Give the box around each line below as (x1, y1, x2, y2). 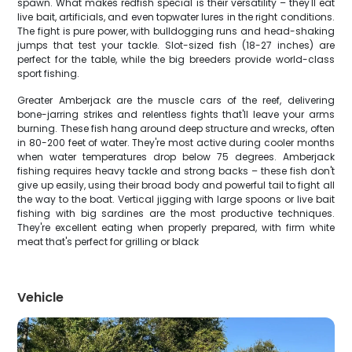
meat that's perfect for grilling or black (17, 235, 200, 248)
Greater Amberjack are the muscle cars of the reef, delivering (17, 93, 335, 107)
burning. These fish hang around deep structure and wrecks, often (17, 122, 335, 135)
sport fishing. (17, 67, 80, 80)
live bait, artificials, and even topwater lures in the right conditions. (17, 10, 335, 24)
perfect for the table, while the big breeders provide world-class (17, 53, 335, 66)
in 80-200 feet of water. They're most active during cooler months (17, 136, 335, 149)
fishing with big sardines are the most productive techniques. (17, 207, 335, 220)
